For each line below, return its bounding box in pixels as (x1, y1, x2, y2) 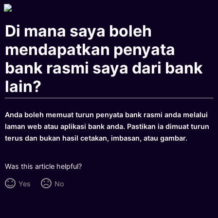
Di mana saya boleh (5, 21, 152, 41)
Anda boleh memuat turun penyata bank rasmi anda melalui (5, 110, 208, 119)
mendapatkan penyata (5, 40, 176, 59)
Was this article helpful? (5, 162, 82, 170)
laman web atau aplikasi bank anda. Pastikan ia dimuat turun (5, 122, 210, 130)
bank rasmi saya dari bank (5, 58, 203, 78)
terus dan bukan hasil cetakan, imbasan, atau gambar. (5, 133, 188, 142)
